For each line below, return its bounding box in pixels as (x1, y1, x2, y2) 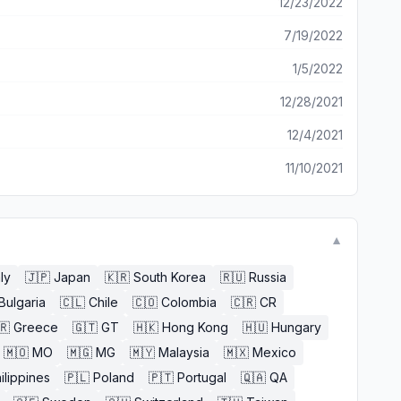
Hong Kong (162, 320, 228, 335)
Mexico (252, 345, 296, 360)
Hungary (271, 320, 321, 335)
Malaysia (158, 345, 209, 360)
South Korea (133, 269, 206, 285)
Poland (93, 370, 134, 385)
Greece (13, 320, 58, 335)
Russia (249, 269, 286, 285)
